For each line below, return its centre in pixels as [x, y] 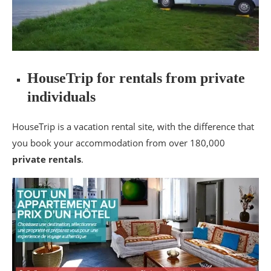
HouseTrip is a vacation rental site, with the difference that [133, 126]
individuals [61, 96]
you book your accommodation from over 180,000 [119, 142]
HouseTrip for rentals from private [136, 78]
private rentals [47, 159]
